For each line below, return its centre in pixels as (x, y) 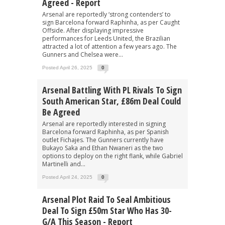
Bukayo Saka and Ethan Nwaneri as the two (103, 148)
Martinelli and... (64, 164)
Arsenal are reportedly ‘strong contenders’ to (106, 14)
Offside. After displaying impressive (93, 30)
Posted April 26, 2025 (67, 67)
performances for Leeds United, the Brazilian (106, 38)
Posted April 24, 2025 (67, 177)
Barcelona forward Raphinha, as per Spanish (105, 132)
